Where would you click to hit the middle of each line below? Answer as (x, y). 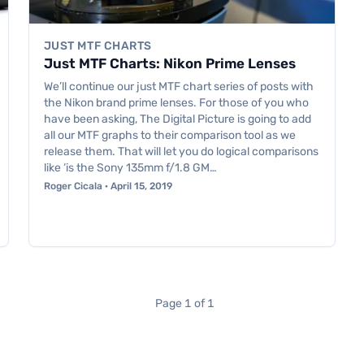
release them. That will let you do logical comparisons (181, 152)
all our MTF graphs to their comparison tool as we (169, 136)
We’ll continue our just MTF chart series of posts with (178, 87)
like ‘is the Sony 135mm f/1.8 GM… (130, 168)
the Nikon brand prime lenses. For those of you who (176, 103)
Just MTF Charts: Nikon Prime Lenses (169, 64)
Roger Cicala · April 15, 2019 (108, 186)
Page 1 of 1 (184, 304)
